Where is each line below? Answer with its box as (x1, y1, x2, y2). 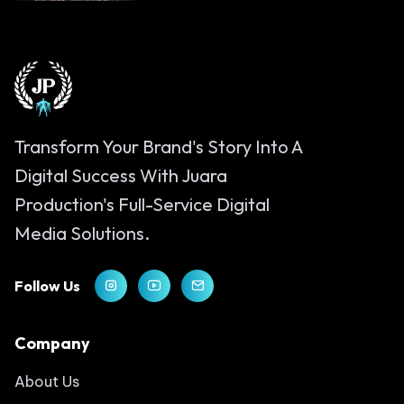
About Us (14, 372, 79, 390)
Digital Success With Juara (14, 163, 227, 187)
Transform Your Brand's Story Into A (14, 134, 302, 158)
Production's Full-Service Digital (14, 192, 270, 216)
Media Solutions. (14, 221, 150, 244)
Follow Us (14, 276, 80, 295)
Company (14, 332, 90, 353)
